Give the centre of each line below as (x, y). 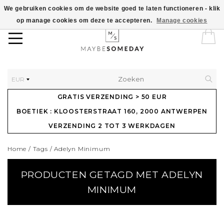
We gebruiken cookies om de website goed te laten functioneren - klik (112, 8)
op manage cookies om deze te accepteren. (85, 20)
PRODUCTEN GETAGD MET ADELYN (112, 174)
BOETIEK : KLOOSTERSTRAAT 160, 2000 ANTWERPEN (112, 111)
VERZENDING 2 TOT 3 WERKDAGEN (112, 126)
